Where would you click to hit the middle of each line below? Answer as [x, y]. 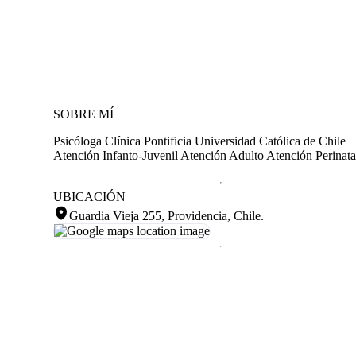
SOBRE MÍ [83, 114]
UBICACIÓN [89, 196]
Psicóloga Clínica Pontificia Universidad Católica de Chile [199, 141]
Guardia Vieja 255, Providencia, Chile [165, 215]
